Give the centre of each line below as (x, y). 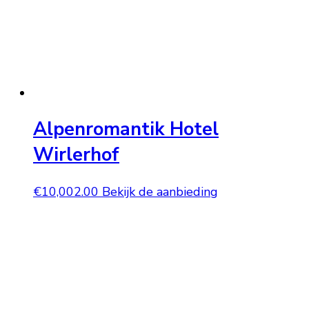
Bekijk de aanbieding (160, 191)
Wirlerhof (76, 155)
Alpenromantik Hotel (126, 130)
